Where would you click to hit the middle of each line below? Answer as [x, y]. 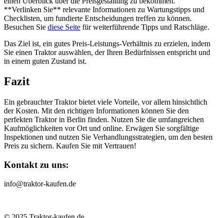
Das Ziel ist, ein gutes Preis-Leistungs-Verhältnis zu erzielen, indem [107, 43]
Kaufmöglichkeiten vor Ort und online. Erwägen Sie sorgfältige [101, 128]
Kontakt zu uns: [36, 165]
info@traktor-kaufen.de [40, 183]
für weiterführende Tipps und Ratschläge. [145, 27]
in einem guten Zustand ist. [45, 61]
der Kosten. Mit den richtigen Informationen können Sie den [96, 111]
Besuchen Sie [26, 27]
